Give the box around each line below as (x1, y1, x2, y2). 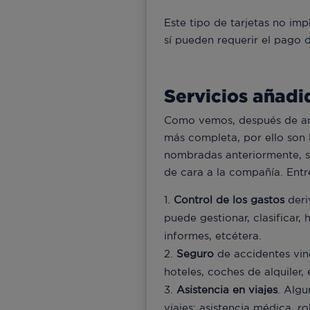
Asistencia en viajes (176, 284, 277, 296)
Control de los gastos (174, 194, 284, 206)
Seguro (176, 248, 217, 260)
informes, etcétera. (164, 230, 262, 242)
